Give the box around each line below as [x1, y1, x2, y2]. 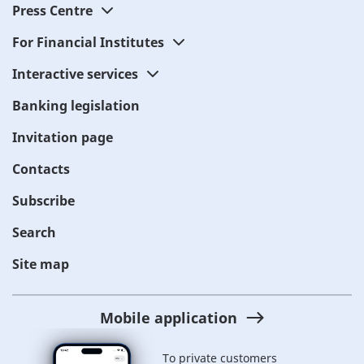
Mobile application [99, 307, 237, 327]
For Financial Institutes [12, 32, 164, 51]
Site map [12, 254, 69, 273]
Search [12, 223, 56, 241]
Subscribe [12, 191, 75, 210]
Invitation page [12, 128, 113, 146]
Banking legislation [12, 96, 140, 115]
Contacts [12, 159, 70, 178]
